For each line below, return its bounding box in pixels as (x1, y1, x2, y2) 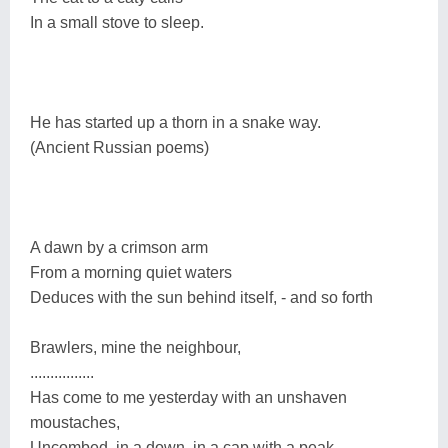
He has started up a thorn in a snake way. (30, 113, 321, 131)
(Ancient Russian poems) (30, 138, 209, 156)
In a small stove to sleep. (30, 13, 204, 31)
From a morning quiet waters (30, 263, 232, 281)
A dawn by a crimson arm (30, 238, 208, 256)
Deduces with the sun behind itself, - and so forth (30, 288, 373, 306)
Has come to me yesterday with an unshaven (30, 388, 347, 406)
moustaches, (30, 413, 120, 431)
